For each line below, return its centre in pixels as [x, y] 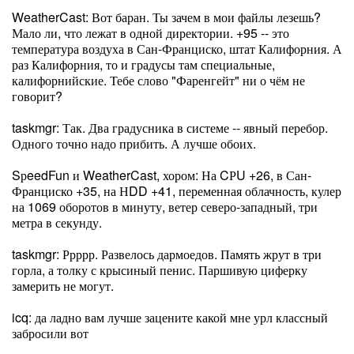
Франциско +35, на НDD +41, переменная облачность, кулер [177, 191]
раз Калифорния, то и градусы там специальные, [143, 64]
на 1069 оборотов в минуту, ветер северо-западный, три [165, 207]
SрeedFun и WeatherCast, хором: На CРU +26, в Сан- [162, 175]
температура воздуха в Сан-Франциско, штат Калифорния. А [177, 49]
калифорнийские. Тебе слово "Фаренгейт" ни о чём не [158, 80]
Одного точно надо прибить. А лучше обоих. [134, 143]
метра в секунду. [57, 222]
